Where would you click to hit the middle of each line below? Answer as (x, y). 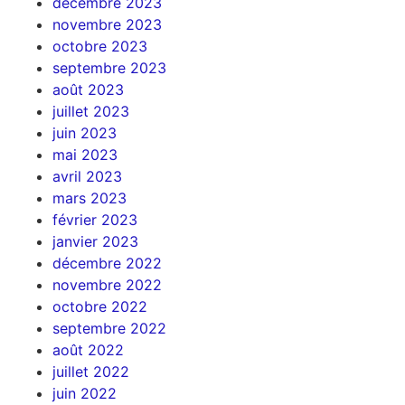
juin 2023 (84, 132)
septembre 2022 (109, 328)
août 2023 (88, 89)
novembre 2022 (107, 284)
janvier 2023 (95, 241)
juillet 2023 (90, 111)
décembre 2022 (107, 263)
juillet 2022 (90, 371)
